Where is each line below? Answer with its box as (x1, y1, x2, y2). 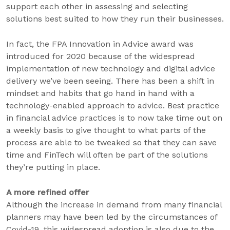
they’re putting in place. (6, 162, 100, 172)
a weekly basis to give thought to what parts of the (6, 125, 206, 135)
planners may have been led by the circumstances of (6, 212, 217, 222)
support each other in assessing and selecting (6, 2, 188, 11)
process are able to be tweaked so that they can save (6, 138, 217, 147)
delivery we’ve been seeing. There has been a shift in (6, 76, 214, 86)
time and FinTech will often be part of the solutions (6, 150, 208, 160)
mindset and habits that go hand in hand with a (6, 88, 195, 98)
